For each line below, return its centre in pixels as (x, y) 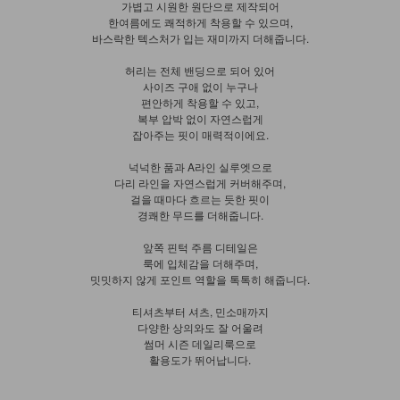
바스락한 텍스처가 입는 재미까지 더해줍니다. (200, 37)
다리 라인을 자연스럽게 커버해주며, (200, 182)
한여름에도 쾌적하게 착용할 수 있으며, (200, 21)
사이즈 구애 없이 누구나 (200, 86)
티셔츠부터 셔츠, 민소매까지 (200, 311)
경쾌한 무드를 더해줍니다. (200, 214)
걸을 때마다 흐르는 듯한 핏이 (200, 198)
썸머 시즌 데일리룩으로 (200, 343)
